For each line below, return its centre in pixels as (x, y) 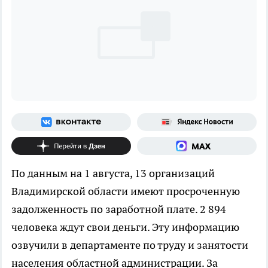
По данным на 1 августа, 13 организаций (113, 173)
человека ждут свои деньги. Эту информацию (125, 227)
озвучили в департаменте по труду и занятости (130, 245)
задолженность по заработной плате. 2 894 (119, 209)
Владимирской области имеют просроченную (126, 191)
